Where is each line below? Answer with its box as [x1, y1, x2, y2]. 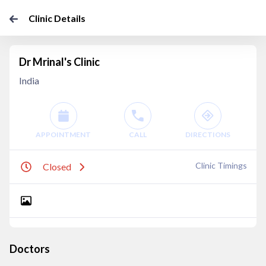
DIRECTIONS [185, 130, 230, 139]
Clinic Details [28, 12, 85, 24]
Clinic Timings [195, 160, 247, 170]
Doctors [9, 242, 50, 255]
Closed [43, 161, 71, 172]
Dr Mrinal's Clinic [19, 55, 100, 68]
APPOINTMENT [36, 130, 91, 139]
